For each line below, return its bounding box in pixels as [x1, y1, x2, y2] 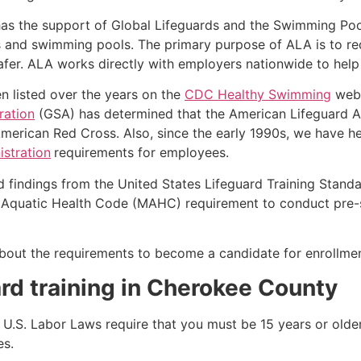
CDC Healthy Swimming [185, 86, 331, 103]
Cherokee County [147, 273, 338, 301]
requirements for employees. [54, 144, 229, 161]
